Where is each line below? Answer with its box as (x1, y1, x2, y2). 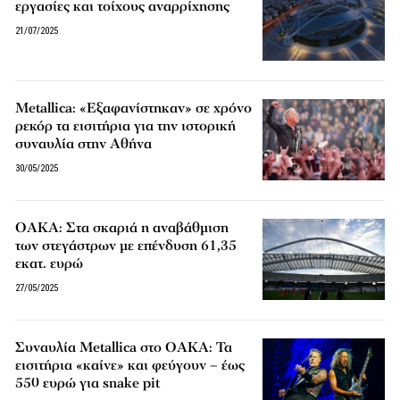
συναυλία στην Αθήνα (15, 133, 153, 154)
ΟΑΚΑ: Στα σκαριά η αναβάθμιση (15, 217, 229, 237)
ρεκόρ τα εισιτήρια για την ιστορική (15, 115, 237, 136)
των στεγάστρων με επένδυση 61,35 (15, 235, 237, 255)
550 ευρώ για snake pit (15, 373, 161, 394)
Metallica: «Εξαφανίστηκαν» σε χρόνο (15, 97, 253, 118)
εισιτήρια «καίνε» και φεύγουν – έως (15, 355, 246, 376)
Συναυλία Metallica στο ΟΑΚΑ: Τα (15, 337, 233, 358)
